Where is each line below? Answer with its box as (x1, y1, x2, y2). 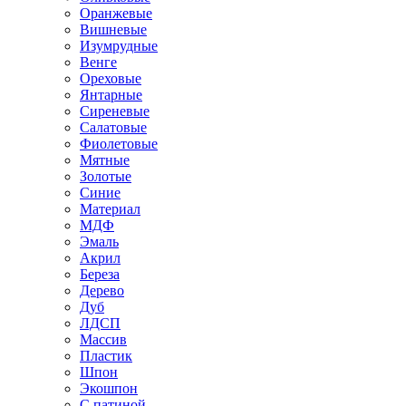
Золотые (80, 168, 131, 184)
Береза (80, 266, 120, 282)
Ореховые (80, 70, 141, 86)
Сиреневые (80, 102, 150, 119)
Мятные (80, 151, 130, 168)
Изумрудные (80, 37, 158, 53)
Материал (80, 200, 140, 217)
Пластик (80, 347, 132, 363)
